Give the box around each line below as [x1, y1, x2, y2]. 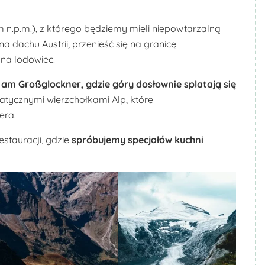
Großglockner [18, 77, 81, 90]
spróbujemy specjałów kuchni [72, 133, 203, 146]
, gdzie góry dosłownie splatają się [81, 77, 236, 90]
